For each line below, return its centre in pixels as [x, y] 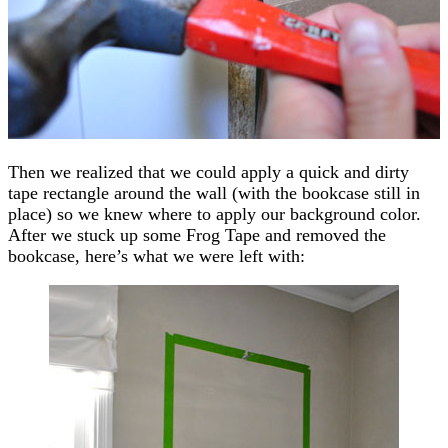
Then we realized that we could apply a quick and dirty [208, 171]
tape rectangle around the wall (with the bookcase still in [214, 192]
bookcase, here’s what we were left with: [156, 255]
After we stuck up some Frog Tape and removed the [197, 234]
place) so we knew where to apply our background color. [214, 213]
